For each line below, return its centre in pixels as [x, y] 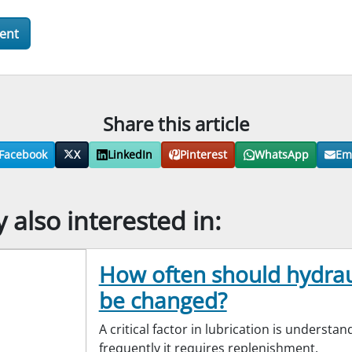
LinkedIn [130, 156]
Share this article [176, 124]
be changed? [163, 301]
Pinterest [203, 156]
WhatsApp [281, 156]
